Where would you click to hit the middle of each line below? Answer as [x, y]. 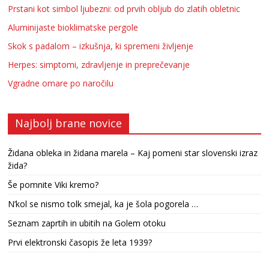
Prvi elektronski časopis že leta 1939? [80, 242]
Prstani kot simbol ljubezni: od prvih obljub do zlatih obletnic [124, 9]
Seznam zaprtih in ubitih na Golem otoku [87, 223]
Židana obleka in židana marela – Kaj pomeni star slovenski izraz [133, 153]
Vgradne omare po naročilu [61, 83]
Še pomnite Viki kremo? [53, 185]
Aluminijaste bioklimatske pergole [73, 27]
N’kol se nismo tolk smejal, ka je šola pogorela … [103, 204]
